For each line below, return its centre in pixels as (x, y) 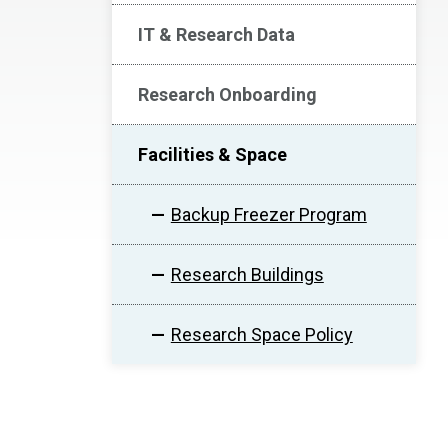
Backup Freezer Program (268, 214)
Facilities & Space (212, 154)
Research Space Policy (261, 334)
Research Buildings (247, 274)
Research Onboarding (227, 94)
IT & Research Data (216, 34)
